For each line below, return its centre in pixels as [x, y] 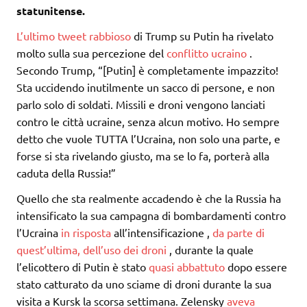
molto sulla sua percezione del [91, 53]
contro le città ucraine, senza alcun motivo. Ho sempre [148, 122]
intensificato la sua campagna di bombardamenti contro [151, 216]
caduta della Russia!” [66, 173]
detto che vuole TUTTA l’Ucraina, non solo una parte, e [148, 139]
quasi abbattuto [187, 267]
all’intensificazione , [162, 233]
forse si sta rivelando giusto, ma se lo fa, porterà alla [143, 156]
